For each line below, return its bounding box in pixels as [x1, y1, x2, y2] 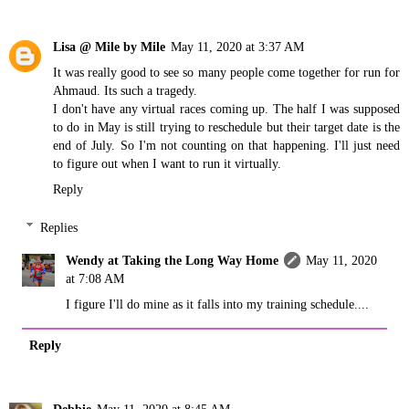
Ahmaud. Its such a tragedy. [53, 83, 197, 99]
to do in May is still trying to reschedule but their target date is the [53, 120, 400, 135]
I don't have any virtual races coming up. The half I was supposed [53, 101, 400, 117]
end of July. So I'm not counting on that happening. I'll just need [53, 138, 400, 153]
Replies [40, 219, 79, 235]
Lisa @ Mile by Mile [53, 39, 165, 55]
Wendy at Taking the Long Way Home [66, 252, 279, 267]
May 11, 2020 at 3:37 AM [171, 39, 304, 55]
